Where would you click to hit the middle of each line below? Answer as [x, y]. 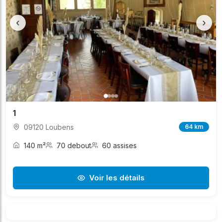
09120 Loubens [49, 127]
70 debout [74, 145]
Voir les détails [117, 177]
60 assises [119, 145]
